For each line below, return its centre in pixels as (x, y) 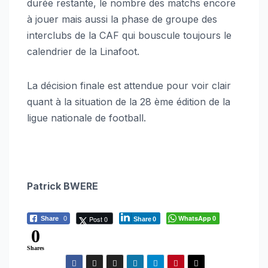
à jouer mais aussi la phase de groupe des (122, 19)
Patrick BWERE (63, 186)
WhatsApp (195, 218)
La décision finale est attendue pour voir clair (129, 86)
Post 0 (98, 219)
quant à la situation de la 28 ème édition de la (129, 102)
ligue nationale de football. (86, 118)
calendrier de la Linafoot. (83, 52)
